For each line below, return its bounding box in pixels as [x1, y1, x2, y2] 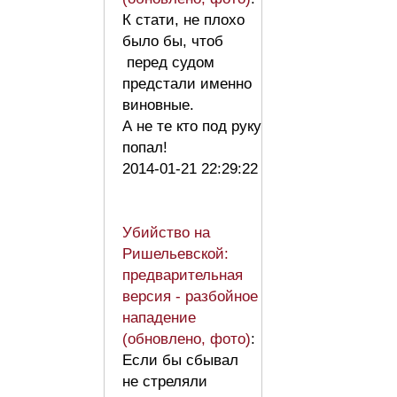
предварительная [122, 266, 243, 284]
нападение [122, 308, 196, 326]
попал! [122, 138, 176, 156]
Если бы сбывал [122, 351, 238, 369]
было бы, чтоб [122, 32, 223, 50]
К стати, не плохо [122, 11, 245, 28]
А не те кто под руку [122, 117, 261, 135]
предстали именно [122, 74, 252, 92]
